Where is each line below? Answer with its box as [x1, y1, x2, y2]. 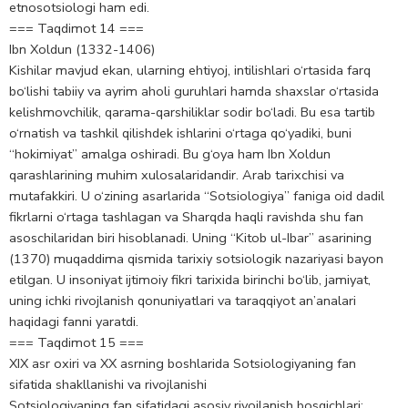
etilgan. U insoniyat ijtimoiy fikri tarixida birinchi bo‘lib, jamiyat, [9, 270, 371, 290]
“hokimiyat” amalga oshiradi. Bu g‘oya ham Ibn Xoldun [9, 145, 331, 164]
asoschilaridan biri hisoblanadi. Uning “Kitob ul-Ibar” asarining [9, 229, 372, 248]
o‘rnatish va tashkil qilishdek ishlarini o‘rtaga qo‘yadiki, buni [9, 124, 352, 143]
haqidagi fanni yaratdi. [9, 312, 138, 331]
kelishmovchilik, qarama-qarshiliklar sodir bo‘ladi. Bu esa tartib [9, 103, 375, 122]
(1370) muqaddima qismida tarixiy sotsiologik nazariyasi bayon [9, 250, 383, 269]
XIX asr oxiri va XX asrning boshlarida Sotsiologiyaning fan [9, 354, 356, 373]
